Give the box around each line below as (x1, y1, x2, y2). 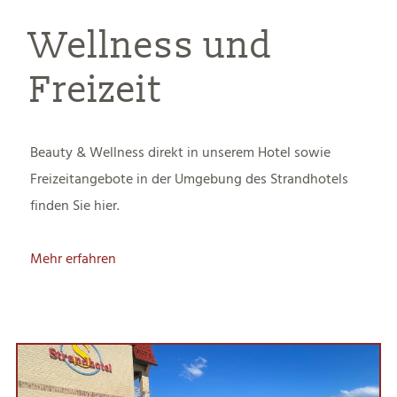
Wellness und (30, 23, 274, 70)
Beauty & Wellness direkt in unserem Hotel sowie (30, 143, 331, 163)
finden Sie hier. (30, 196, 121, 216)
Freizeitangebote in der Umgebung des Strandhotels (30, 169, 349, 190)
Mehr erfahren (30, 249, 117, 269)
